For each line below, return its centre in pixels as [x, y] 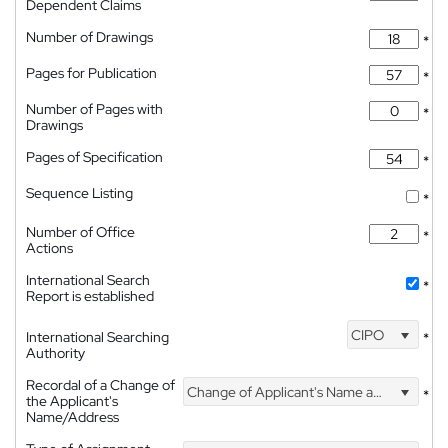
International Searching [97, 337]
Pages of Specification [94, 157]
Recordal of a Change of [100, 385]
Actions [49, 248]
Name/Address [72, 417]
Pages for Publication [91, 73]
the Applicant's [72, 401]
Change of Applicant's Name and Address [279, 391]
